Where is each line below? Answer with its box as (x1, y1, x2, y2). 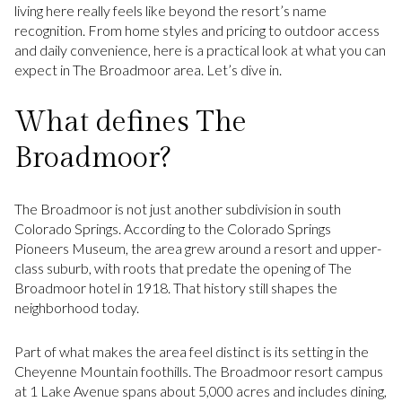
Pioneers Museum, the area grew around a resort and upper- (14, 240, 381, 258)
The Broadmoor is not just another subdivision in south (14, 200, 341, 218)
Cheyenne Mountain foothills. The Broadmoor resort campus (14, 362, 383, 380)
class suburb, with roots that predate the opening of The (14, 259, 352, 277)
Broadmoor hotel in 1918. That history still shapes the (14, 279, 337, 297)
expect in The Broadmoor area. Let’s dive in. (14, 61, 282, 78)
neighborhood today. (14, 299, 139, 317)
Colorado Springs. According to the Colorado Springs (14, 220, 331, 238)
